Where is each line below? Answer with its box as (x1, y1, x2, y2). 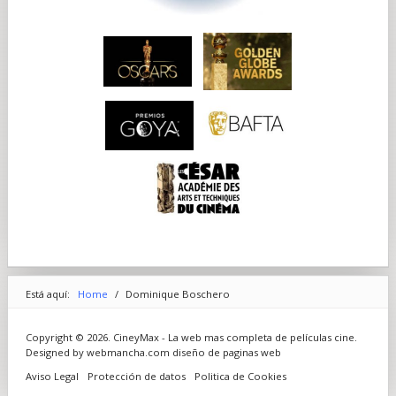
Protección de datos (87, 369, 186, 383)
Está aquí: (25, 286, 75, 301)
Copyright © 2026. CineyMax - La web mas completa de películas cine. (25, 330, 357, 344)
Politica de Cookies (194, 369, 286, 383)
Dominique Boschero (125, 286, 230, 301)
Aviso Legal (25, 369, 79, 383)
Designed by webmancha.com (25, 345, 172, 359)
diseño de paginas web (171, 345, 281, 359)
